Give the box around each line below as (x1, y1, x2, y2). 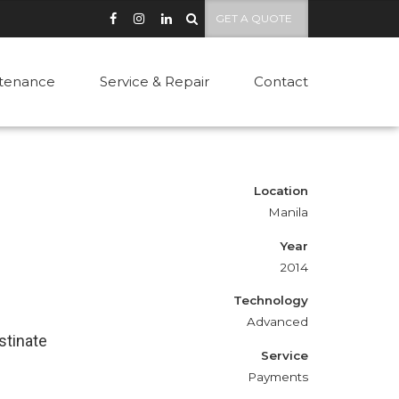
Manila (268, 205, 308, 219)
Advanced (247, 314, 308, 329)
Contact (254, 73, 308, 90)
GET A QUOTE (216, 12, 293, 25)
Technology (233, 293, 308, 307)
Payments (248, 369, 308, 384)
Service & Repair (100, 73, 209, 90)
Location (254, 183, 308, 198)
